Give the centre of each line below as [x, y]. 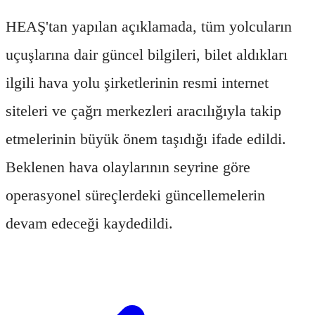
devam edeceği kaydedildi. [89, 223]
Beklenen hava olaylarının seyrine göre [128, 167]
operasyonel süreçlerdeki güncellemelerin [135, 195]
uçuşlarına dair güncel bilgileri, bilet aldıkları [147, 54]
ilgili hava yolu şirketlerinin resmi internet [137, 82]
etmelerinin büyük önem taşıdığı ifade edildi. [146, 139]
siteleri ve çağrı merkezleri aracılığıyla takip [143, 110]
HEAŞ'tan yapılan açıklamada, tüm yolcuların [149, 26]
